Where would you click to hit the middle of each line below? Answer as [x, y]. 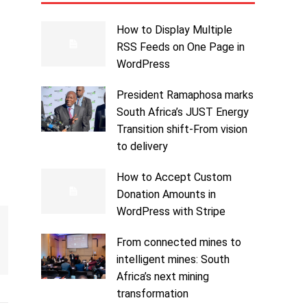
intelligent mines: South [173, 260]
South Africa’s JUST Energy [182, 112]
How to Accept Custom [174, 177]
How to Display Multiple [174, 30]
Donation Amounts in [166, 195]
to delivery [142, 147]
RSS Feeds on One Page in [180, 47]
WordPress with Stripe [171, 212]
